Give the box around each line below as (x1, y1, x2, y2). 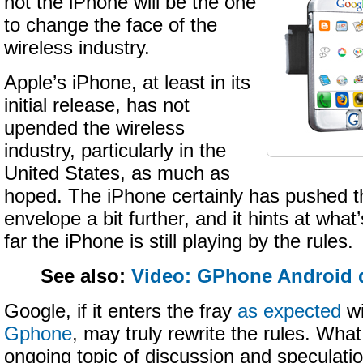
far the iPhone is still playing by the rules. (4, 231, 353, 252)
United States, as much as (4, 163, 230, 184)
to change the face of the (4, 15, 217, 36)
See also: (41, 266, 132, 287)
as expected (237, 301, 341, 322)
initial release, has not (4, 95, 190, 116)
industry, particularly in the (4, 140, 226, 161)
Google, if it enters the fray (4, 301, 237, 322)
